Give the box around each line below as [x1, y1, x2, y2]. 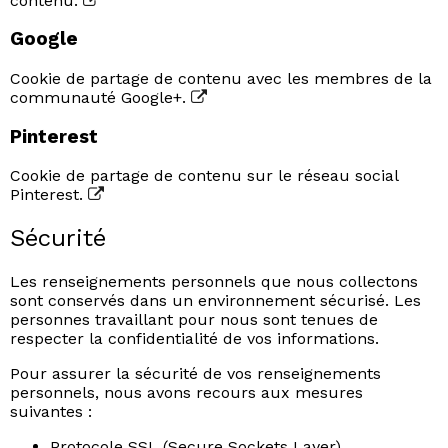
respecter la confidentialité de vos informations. [10, 329, 379, 349]
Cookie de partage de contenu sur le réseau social [10, 166, 398, 186]
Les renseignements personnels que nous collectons [10, 272, 418, 292]
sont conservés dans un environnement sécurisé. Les [10, 291, 421, 311]
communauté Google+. [10, 88, 191, 107]
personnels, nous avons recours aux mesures [10, 383, 363, 403]
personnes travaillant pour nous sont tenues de [10, 310, 378, 330]
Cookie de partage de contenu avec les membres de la [10, 69, 432, 88]
